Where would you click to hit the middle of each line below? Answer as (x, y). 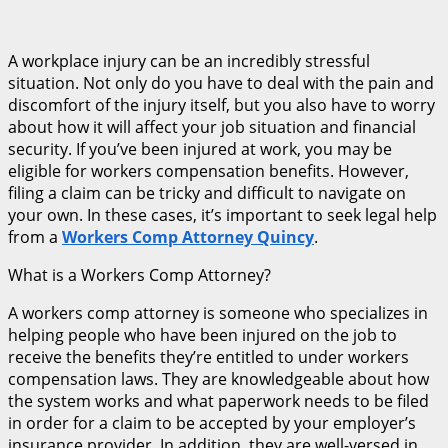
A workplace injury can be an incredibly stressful (189, 60)
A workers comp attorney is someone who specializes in (218, 312)
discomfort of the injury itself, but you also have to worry (221, 104)
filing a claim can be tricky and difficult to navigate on (207, 192)
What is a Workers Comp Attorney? (141, 274)
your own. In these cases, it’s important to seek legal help (222, 214)
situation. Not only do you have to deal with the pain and (221, 82)
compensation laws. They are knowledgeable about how (218, 378)
